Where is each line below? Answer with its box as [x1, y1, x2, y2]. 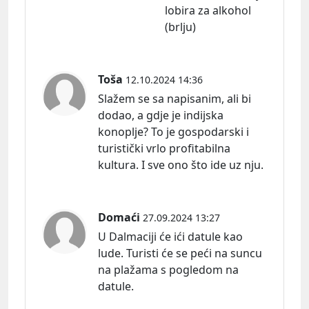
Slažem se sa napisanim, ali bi [98, 91, 251, 107]
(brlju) [165, 19, 196, 35]
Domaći [98, 210, 140, 226]
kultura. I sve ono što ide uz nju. [98, 157, 263, 173]
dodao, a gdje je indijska [98, 108, 223, 123]
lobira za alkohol [165, 3, 251, 19]
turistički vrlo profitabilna [98, 141, 230, 157]
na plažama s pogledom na [98, 262, 239, 278]
